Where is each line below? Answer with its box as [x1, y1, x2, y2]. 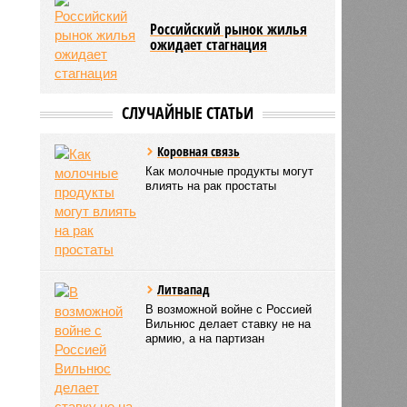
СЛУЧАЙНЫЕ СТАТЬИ [121, 101, 253, 124]
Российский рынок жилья [150, 18, 308, 39]
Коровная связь [157, 142, 241, 160]
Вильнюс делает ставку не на [145, 316, 312, 331]
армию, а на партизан [145, 331, 265, 345]
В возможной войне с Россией [145, 302, 313, 316]
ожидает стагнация [150, 34, 268, 55]
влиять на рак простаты [145, 178, 277, 193]
